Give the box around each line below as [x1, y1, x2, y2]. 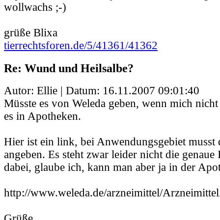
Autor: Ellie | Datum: [4, 84, 103, 97]
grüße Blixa [4, 27, 57, 39]
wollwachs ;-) [4, 1, 66, 14]
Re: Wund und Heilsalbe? [4, 61, 134, 75]
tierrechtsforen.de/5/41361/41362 [4, 39, 158, 52]
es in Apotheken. [4, 110, 81, 122]
